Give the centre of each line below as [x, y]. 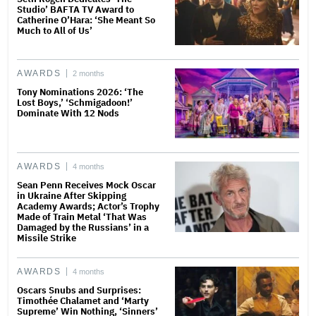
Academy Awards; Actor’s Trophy [88, 207]
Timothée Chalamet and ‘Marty [83, 301]
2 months [89, 74]
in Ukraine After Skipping [72, 196]
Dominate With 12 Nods [68, 114]
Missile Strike [47, 238]
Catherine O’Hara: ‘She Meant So [86, 20]
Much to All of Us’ [55, 30]
